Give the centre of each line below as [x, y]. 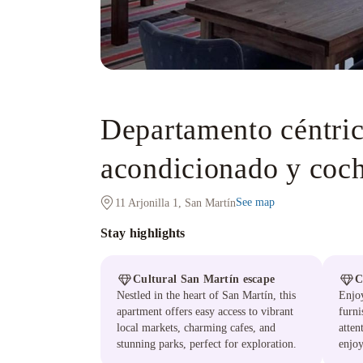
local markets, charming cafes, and [196, 328]
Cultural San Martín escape [204, 279]
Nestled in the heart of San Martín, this [206, 295]
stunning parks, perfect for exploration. [207, 344]
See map [255, 202]
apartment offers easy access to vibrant [205, 312]
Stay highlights [143, 233]
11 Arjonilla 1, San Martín [175, 203]
